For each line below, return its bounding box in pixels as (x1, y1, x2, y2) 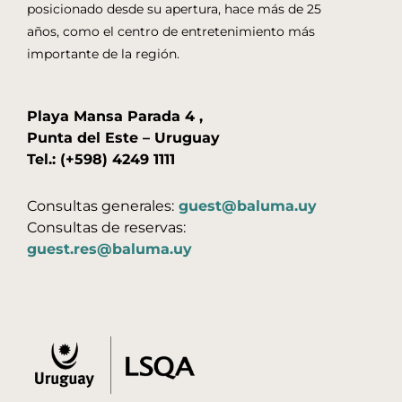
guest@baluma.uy (179, 197, 317, 214)
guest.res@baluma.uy (27, 240, 192, 258)
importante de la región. (27, 46, 179, 63)
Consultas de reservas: (27, 218, 186, 236)
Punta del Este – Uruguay (27, 128, 220, 146)
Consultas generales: (27, 197, 174, 214)
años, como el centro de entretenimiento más (27, 23, 315, 40)
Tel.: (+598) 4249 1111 (27, 150, 179, 168)
